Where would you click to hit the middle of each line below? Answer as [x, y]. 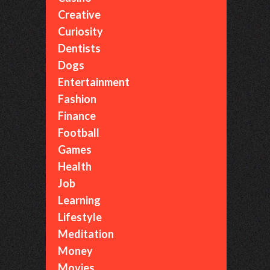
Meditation [86, 234]
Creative [79, 14]
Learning [79, 200]
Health [75, 166]
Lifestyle [80, 217]
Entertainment [94, 82]
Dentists [79, 48]
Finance [77, 116]
